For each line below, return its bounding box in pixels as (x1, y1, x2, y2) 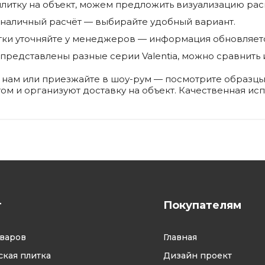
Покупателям (163, 199, 242, 212)
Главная (163, 232, 198, 243)
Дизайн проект (163, 250, 232, 261)
